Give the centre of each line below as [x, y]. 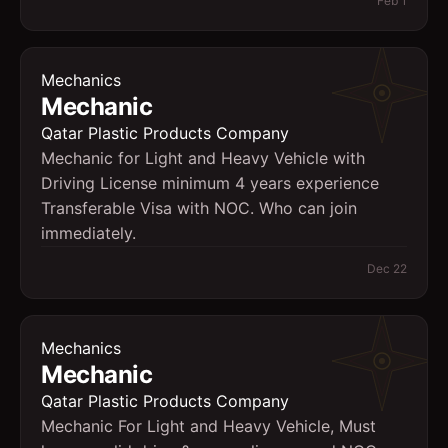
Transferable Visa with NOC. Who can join [199, 208]
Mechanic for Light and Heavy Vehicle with [203, 158]
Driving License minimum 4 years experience [210, 183]
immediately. [88, 233]
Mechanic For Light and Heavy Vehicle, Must [208, 426]
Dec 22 [387, 268]
